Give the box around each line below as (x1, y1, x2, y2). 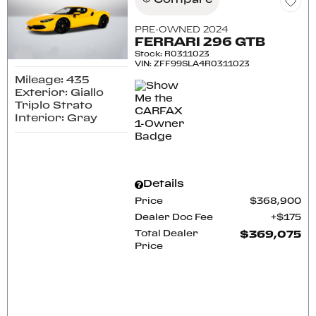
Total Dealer (135, 230, 199, 238)
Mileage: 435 (15, 75, 90, 85)
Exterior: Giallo (15, 87, 104, 98)
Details (143, 179, 185, 189)
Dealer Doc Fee (135, 214, 214, 221)
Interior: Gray (15, 113, 97, 123)
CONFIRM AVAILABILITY (63, 293, 229, 304)
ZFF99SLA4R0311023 (154, 61, 250, 68)
